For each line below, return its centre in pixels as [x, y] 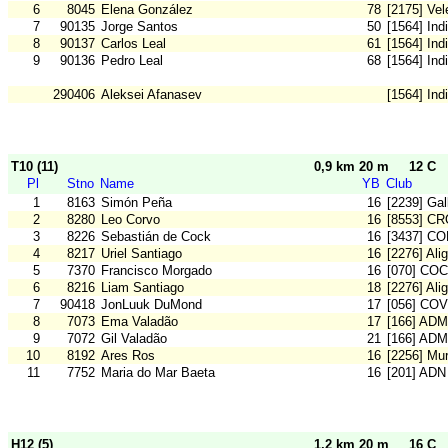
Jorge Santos [139, 27]
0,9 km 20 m [351, 167]
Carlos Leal [133, 44]
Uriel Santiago [141, 254]
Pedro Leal [132, 61]
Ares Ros [128, 356]
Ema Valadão [139, 322]
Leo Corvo [130, 220]
